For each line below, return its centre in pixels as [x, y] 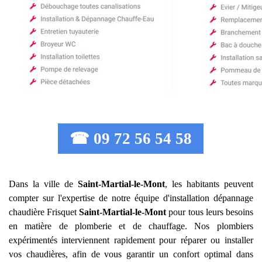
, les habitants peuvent [209, 184]
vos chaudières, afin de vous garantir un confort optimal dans [131, 254]
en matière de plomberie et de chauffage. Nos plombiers [131, 226]
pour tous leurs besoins [210, 212]
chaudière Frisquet [44, 212]
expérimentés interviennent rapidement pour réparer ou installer [131, 240]
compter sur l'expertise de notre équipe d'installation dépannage [131, 198]
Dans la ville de [43, 184]
